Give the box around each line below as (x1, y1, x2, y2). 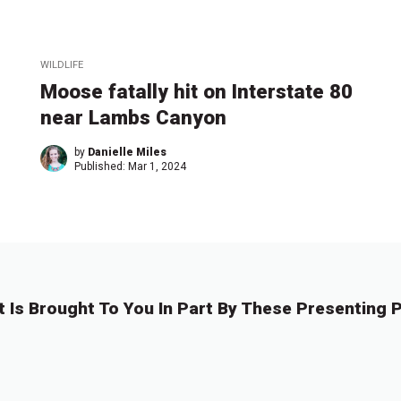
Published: (74, 159, 129, 173)
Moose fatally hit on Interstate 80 (40, 79, 354, 103)
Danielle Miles (88, 145, 167, 158)
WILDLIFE (40, 58, 84, 71)
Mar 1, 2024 (128, 159, 187, 173)
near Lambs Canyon (40, 105, 227, 129)
